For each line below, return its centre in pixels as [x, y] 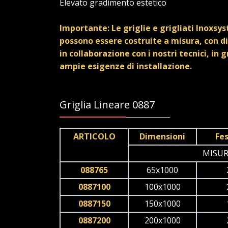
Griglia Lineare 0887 [107, 105]
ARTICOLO [94, 137]
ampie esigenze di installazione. [126, 66]
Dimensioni [162, 137]
